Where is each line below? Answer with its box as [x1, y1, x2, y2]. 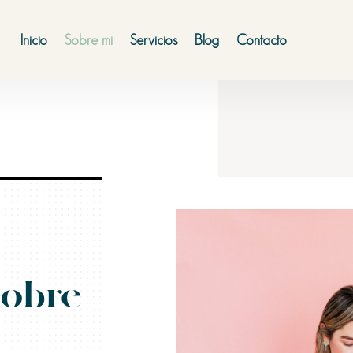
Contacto [236, 32, 287, 48]
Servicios [129, 32, 177, 48]
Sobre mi [64, 32, 113, 48]
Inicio [20, 32, 47, 48]
